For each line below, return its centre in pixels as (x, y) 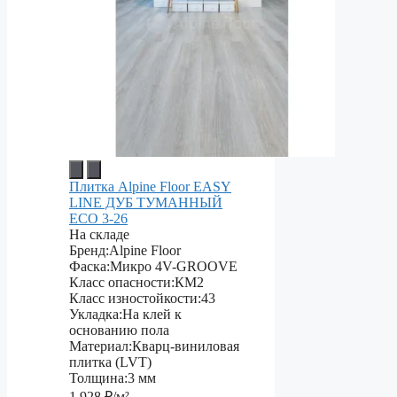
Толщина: (98, 378)
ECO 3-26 (98, 219)
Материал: (101, 346)
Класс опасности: (122, 283)
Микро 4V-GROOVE (174, 267)
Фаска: (90, 267)
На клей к (152, 315)
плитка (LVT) (110, 362)
